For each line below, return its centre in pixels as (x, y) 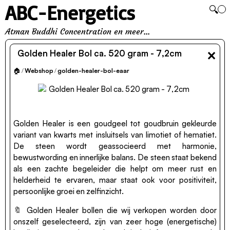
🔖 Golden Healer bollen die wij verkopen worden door (115, 210)
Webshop (39, 71)
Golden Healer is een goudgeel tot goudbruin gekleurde (115, 123)
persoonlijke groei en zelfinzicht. (69, 191)
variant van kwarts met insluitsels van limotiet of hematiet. (115, 135)
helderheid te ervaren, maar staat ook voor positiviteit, (115, 180)
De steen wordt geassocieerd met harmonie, (115, 146)
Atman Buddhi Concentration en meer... (78, 32)
